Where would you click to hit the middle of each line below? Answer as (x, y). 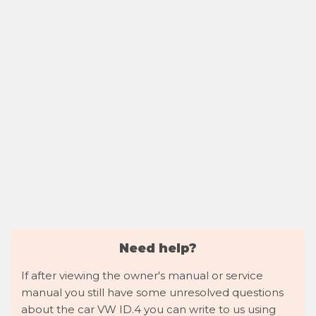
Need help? (158, 248)
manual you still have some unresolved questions (152, 292)
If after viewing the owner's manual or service (142, 275)
